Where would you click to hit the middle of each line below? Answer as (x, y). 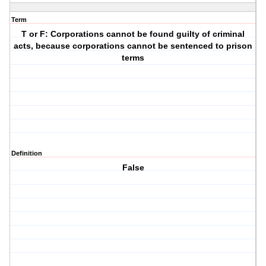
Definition (27, 153)
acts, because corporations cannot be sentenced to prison (133, 46)
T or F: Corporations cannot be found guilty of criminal (133, 34)
